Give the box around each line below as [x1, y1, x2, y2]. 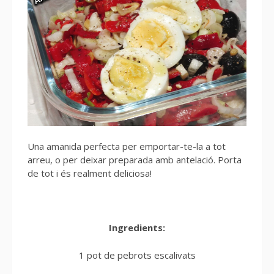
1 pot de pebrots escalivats [78, 248, 196, 261]
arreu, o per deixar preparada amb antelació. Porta [28, 154, 242, 166]
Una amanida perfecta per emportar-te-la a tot [28, 140, 226, 152]
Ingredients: [109, 221, 165, 234]
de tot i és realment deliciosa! [28, 167, 152, 179]
